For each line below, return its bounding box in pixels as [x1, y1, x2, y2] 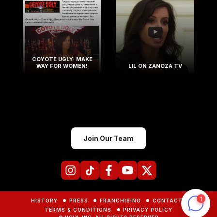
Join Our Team [83, 134, 134, 143]
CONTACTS [152, 198, 186, 204]
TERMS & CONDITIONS [45, 207, 111, 213]
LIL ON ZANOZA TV [128, 62, 182, 70]
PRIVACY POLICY [123, 207, 172, 213]
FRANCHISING [99, 198, 141, 204]
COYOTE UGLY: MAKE [31, 56, 93, 63]
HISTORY [31, 198, 58, 204]
